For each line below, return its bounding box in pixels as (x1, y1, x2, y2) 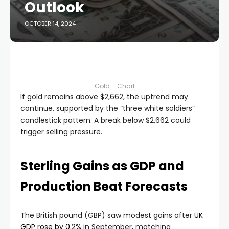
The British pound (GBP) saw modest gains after (20, 210, 194, 220)
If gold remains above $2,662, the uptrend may (20, 91, 188, 102)
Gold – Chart (94, 82, 135, 90)
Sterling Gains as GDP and (20, 157, 184, 174)
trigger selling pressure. (20, 127, 102, 137)
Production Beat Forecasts (20, 178, 188, 195)
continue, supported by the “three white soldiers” (20, 103, 195, 113)
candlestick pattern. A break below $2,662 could (20, 115, 191, 125)
